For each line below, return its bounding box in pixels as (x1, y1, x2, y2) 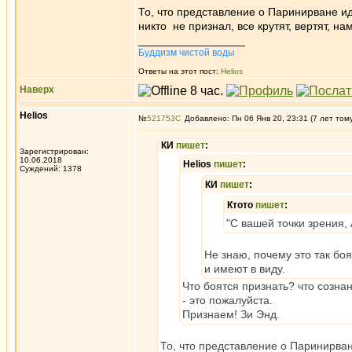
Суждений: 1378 (20, 164, 82, 173)
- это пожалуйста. (182, 294, 273, 306)
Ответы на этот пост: (138, 67, 221, 75)
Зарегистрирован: (20, 147, 89, 156)
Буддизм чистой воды (138, 47, 235, 58)
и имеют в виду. (204, 262, 285, 275)
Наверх (20, 84, 54, 95)
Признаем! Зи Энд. (182, 308, 280, 321)
